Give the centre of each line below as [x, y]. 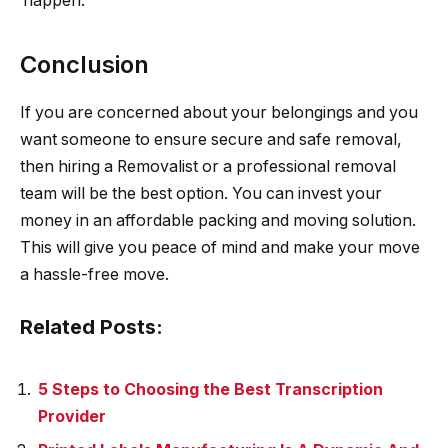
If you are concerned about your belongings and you [219, 113]
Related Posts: [91, 327]
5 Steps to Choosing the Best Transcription [210, 389]
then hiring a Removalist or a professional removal [208, 167]
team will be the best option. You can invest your [201, 194]
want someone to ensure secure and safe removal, [211, 140]
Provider [72, 416]
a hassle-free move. [94, 275]
